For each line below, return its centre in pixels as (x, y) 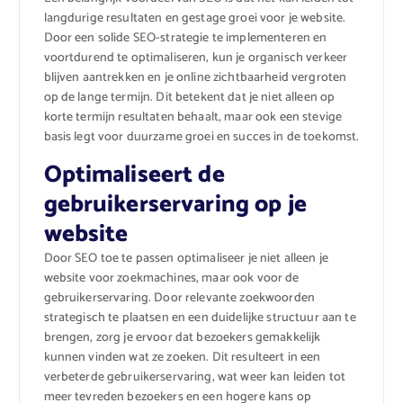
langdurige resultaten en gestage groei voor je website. (195, 19)
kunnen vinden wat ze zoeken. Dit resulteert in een (182, 358)
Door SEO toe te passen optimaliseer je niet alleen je (186, 259)
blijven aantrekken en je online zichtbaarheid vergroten (195, 78)
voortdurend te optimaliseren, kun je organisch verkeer (196, 58)
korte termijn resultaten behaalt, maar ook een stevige (193, 118)
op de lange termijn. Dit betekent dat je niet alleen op (189, 98)
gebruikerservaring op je (175, 205)
